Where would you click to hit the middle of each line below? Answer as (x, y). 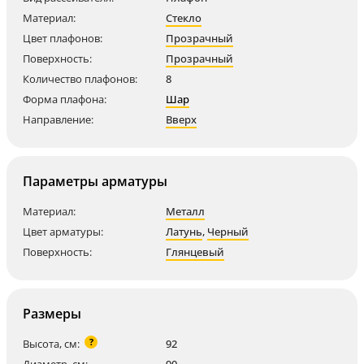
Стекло (184, 18)
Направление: (58, 119)
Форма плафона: (65, 99)
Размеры (52, 314)
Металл (185, 211)
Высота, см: (51, 344)
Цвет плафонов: (63, 38)
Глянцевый (195, 252)
